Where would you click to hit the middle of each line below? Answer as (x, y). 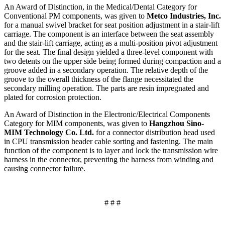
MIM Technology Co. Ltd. (50, 133)
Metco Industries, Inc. (184, 16)
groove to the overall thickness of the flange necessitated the (99, 79)
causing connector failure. (45, 169)
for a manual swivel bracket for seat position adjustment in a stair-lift (112, 25)
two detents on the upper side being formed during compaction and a (113, 61)
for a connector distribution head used (155, 133)
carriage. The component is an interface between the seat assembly (109, 34)
